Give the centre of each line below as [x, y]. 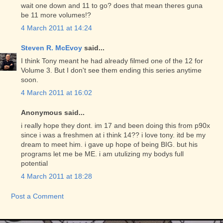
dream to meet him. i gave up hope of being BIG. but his [109, 144]
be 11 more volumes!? [56, 15]
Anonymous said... [53, 112]
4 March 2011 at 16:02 [56, 93]
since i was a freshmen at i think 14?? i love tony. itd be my [113, 135]
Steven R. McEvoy [52, 48]
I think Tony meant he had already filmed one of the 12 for [112, 61]
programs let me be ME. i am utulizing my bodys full [102, 154]
